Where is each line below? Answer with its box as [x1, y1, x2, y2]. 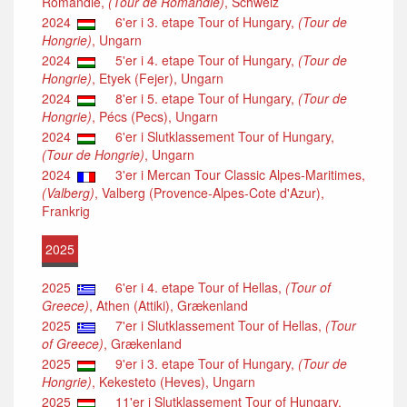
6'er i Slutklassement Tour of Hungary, [104, 127, 334, 146]
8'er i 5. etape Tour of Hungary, [104, 89, 298, 108]
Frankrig [42, 202, 90, 221]
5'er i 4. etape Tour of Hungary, [104, 51, 298, 70]
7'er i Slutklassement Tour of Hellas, [104, 316, 325, 335]
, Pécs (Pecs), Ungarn [92, 107, 218, 126]
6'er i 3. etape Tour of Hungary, [104, 13, 298, 32]
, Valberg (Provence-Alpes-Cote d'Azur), [94, 184, 324, 203]
